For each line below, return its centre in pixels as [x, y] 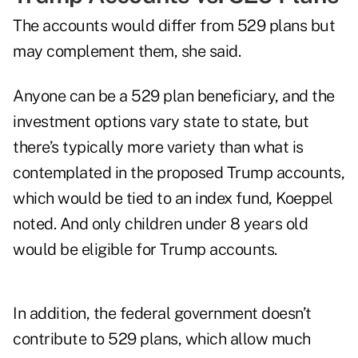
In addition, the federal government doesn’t [162, 314]
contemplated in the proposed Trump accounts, [179, 173]
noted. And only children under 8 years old [160, 224]
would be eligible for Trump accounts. [145, 250]
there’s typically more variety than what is [158, 147]
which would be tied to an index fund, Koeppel [173, 199]
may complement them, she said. [127, 52]
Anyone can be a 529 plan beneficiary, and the [174, 96]
